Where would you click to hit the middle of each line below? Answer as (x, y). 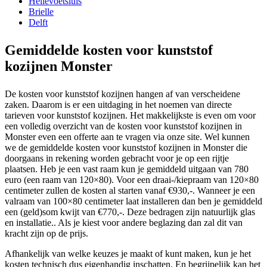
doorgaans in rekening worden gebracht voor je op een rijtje (117, 158)
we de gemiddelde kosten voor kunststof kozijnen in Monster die (126, 147)
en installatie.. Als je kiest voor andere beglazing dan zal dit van (124, 222)
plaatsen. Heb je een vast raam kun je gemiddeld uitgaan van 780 (127, 169)
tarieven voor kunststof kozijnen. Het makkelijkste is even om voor (130, 115)
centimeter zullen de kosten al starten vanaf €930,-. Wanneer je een (130, 190)
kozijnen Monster (59, 66)
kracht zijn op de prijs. (46, 233)
